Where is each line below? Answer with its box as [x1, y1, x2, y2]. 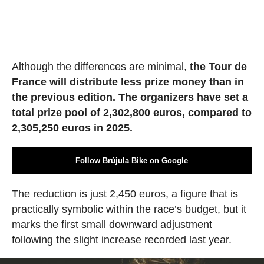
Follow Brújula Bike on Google [75, 156, 189, 165]
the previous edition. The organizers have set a [11, 91, 248, 103]
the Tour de [186, 60, 247, 72]
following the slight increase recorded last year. [11, 233, 232, 246]
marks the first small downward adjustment [11, 218, 212, 230]
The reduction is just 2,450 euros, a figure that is [11, 187, 238, 200]
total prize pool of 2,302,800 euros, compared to [11, 106, 252, 118]
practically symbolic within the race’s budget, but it [11, 203, 246, 215]
